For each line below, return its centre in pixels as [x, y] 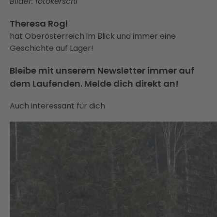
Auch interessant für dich [57, 106]
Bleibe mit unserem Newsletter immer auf [102, 70]
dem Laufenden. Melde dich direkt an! [94, 84]
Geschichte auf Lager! [52, 48]
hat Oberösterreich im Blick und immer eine [93, 36]
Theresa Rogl [39, 23]
